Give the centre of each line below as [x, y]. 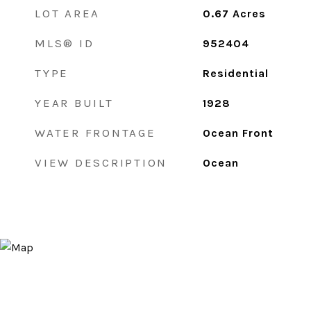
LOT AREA [67, 13]
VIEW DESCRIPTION [101, 162]
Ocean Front [238, 133]
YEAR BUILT [74, 103]
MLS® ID [65, 43]
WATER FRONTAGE [95, 133]
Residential [235, 73]
